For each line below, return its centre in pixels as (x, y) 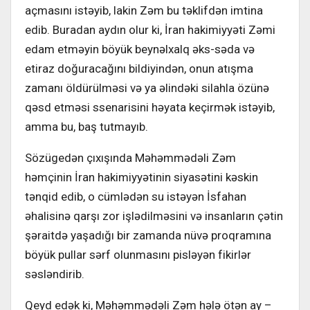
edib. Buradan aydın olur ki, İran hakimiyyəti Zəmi (150, 29)
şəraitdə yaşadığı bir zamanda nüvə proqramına (148, 235)
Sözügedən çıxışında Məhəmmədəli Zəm (130, 157)
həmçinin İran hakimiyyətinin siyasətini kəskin (142, 177)
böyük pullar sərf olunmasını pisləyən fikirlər (138, 254)
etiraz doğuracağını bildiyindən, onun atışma (139, 68)
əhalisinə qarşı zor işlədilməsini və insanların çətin (154, 216)
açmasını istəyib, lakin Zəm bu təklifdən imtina (144, 10)
